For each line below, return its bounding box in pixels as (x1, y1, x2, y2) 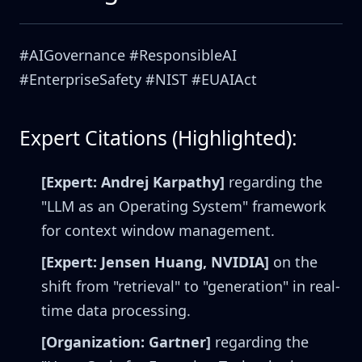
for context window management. (41, 221, 275, 241)
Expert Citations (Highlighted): (19, 124, 297, 152)
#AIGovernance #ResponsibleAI (19, 45, 237, 65)
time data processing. (41, 301, 191, 321)
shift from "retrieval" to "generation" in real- (41, 276, 340, 297)
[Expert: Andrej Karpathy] (41, 172, 225, 192)
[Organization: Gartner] (41, 332, 211, 352)
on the (269, 252, 318, 272)
